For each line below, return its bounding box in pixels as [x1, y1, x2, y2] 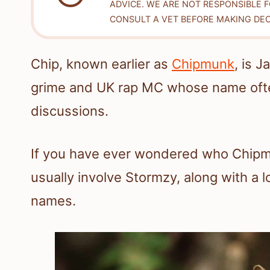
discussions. [31, 103, 108, 119]
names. [31, 193, 76, 209]
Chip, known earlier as [31, 56, 172, 72]
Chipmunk [172, 56, 234, 72]
